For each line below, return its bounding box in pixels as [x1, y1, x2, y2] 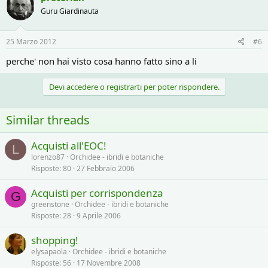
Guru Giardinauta [41, 5, 99, 16]
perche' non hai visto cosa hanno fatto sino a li [6, 55, 197, 67]
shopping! [31, 233, 78, 247]
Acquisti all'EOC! [31, 139, 106, 153]
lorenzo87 [31, 152, 65, 162]
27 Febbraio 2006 [77, 163, 135, 173]
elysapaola [31, 246, 67, 257]
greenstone [31, 199, 69, 209]
